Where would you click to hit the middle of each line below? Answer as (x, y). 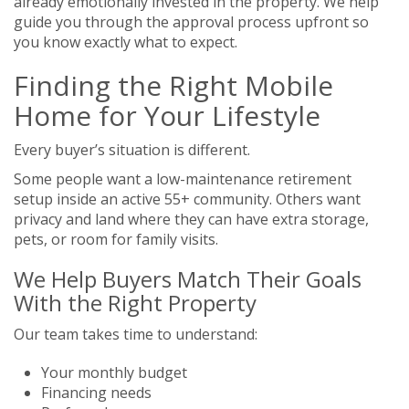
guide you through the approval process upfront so (191, 21)
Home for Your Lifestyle (167, 115)
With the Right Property (135, 302)
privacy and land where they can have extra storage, (191, 219)
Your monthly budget (114, 372)
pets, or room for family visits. (116, 239)
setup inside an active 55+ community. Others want (187, 199)
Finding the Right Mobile (173, 85)
